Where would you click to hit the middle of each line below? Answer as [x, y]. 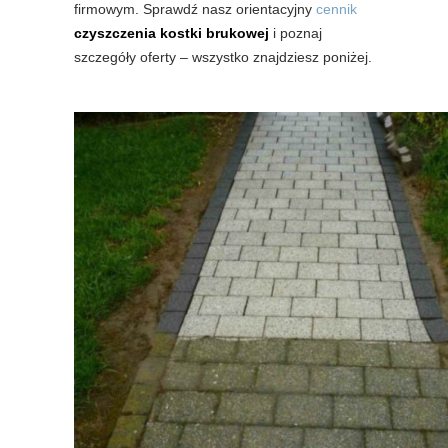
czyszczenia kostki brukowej [171, 33]
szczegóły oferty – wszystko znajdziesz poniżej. [223, 57]
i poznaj [295, 33]
